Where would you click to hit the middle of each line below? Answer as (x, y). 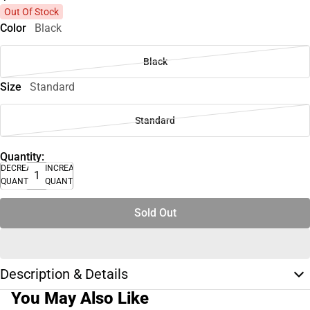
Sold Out (155, 212)
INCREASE (64, 168)
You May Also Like (80, 298)
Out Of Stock (31, 12)
